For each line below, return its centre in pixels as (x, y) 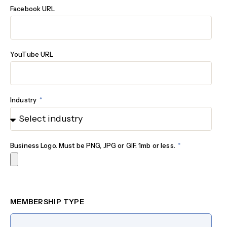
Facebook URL (33, 9)
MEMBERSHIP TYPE (47, 202)
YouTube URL (32, 54)
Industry (24, 100)
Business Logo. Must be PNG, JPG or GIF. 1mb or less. (93, 145)
